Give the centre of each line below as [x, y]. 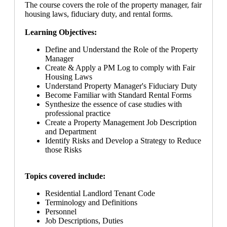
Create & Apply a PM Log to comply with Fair [120, 67]
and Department [71, 131]
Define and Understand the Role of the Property [122, 49]
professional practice [78, 113]
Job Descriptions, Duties [84, 220]
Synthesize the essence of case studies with [113, 104]
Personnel [61, 211]
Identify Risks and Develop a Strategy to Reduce [123, 140]
